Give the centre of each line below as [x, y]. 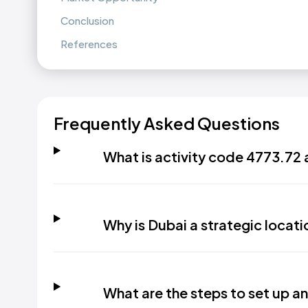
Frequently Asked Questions [167, 123]
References [89, 44]
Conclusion [87, 20]
